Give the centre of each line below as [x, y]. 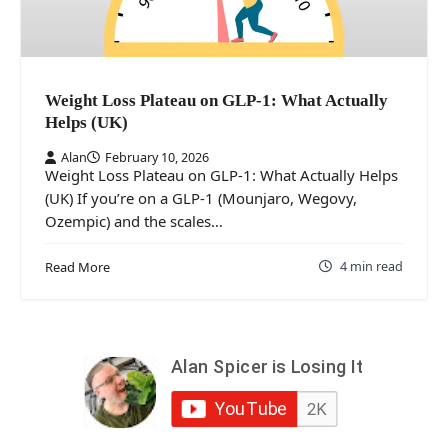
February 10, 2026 [157, 156]
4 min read [371, 265]
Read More [77, 266]
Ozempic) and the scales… [134, 220]
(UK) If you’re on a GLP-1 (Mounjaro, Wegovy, [201, 197]
